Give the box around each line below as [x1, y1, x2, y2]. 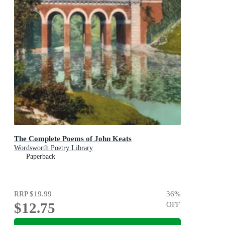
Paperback [26, 152, 55, 160]
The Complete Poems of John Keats [14, 134, 132, 143]
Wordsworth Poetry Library [14, 144, 93, 152]
